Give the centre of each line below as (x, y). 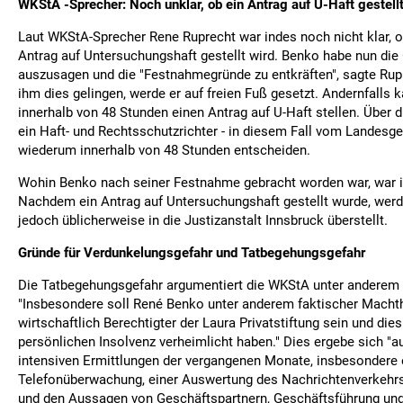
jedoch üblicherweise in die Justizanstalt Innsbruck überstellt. (203, 220)
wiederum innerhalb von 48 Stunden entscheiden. (164, 150)
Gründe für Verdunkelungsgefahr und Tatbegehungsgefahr (192, 253)
